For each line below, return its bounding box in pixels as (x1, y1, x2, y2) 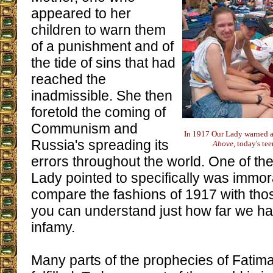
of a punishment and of (31, 38, 174, 54)
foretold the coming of (31, 104, 166, 120)
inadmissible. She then (31, 88, 172, 104)
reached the (31, 71, 106, 87)
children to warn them (31, 22, 166, 38)
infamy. (31, 219, 75, 235)
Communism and (31, 121, 138, 136)
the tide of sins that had (31, 55, 175, 71)
